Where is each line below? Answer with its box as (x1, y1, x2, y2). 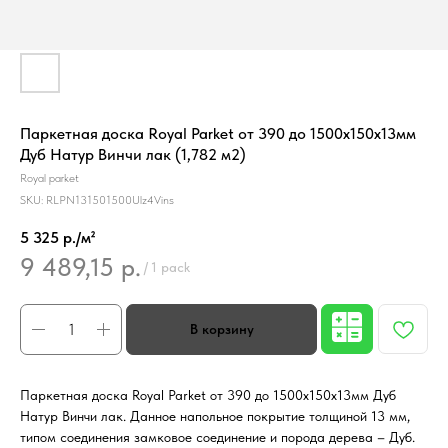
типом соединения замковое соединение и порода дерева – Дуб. (20, 429, 415, 446)
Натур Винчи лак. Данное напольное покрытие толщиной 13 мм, (20, 408, 410, 425)
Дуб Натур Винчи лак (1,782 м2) (20, 145, 246, 164)
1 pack (151, 259, 190, 276)
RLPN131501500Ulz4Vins (46, 193, 174, 207)
